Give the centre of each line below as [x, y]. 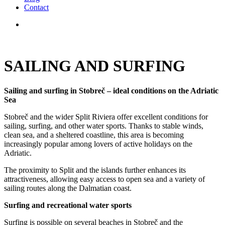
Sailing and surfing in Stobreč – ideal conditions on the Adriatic [111, 90]
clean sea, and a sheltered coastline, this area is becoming [94, 135]
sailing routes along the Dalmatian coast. [68, 188]
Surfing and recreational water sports [68, 205]
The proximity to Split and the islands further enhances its [95, 170]
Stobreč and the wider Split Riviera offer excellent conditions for [106, 117]
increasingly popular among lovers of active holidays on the [98, 144]
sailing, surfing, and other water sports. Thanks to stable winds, [104, 126]
